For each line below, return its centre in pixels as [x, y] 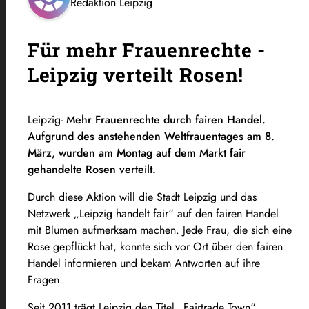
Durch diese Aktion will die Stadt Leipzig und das [142, 197]
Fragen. [45, 279]
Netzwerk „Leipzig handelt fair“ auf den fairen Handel [153, 213]
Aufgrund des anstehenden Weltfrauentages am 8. [151, 136]
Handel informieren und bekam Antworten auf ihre [144, 263]
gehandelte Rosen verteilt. [92, 169]
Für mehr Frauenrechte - [147, 50]
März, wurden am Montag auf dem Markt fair [137, 152]
